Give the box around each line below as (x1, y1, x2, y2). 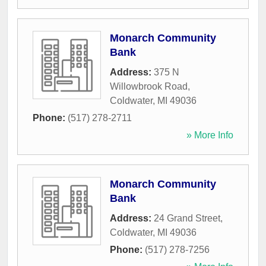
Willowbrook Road (110, 81, 188, 92)
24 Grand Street (154, 213, 220, 224)
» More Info (186, 130, 233, 141)
